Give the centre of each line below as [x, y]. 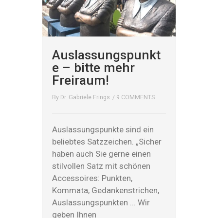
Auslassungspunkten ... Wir [101, 202]
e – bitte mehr [94, 67]
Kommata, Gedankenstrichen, [106, 190]
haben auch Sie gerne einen [102, 154]
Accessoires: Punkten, [92, 178]
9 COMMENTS [136, 97]
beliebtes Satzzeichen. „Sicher [107, 142]
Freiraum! [81, 80]
